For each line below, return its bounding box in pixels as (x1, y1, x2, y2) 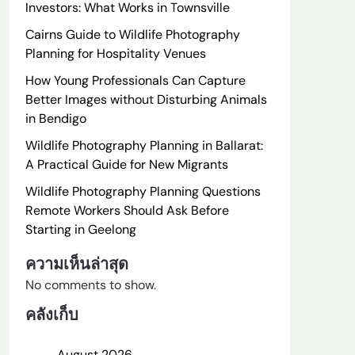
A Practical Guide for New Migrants (25, 156, 228, 173)
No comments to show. (25, 277, 156, 293)
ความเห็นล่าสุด (25, 254, 128, 274)
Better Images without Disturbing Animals (25, 91, 267, 108)
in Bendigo (25, 110, 86, 127)
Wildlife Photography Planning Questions (25, 183, 261, 200)
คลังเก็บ (25, 304, 78, 325)
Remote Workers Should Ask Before (25, 202, 229, 219)
